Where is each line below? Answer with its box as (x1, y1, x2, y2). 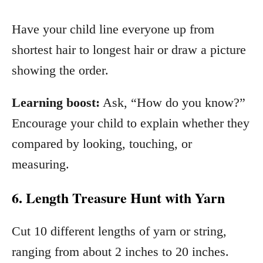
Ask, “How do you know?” (100, 95, 245, 110)
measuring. (12, 156, 69, 171)
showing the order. (12, 62, 109, 77)
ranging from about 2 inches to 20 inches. (12, 244, 229, 259)
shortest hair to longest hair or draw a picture (12, 42, 246, 57)
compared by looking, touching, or (12, 136, 192, 151)
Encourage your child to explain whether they (12, 115, 249, 130)
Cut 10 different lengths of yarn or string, (12, 223, 227, 238)
